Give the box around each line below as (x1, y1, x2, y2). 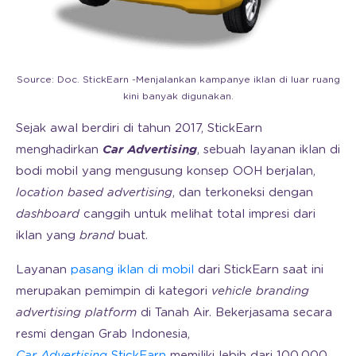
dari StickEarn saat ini (194, 264, 323, 277)
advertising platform (16, 307, 137, 319)
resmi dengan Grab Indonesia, (16, 328, 190, 341)
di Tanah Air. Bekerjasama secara (137, 307, 332, 319)
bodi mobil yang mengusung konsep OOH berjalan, (16, 165, 315, 178)
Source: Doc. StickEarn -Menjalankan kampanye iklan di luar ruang (16, 75, 340, 85)
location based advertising (16, 187, 172, 199)
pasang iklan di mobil (71, 264, 194, 277)
